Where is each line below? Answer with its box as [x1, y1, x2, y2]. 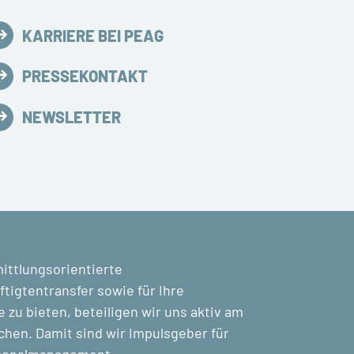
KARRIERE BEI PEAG [22, 25, 164, 45]
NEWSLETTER [22, 107, 121, 127]
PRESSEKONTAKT [22, 66, 148, 86]
